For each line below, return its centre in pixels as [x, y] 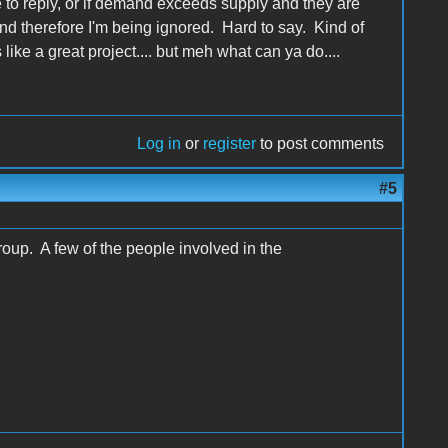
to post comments [320, 143]
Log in [159, 143]
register [230, 143]
